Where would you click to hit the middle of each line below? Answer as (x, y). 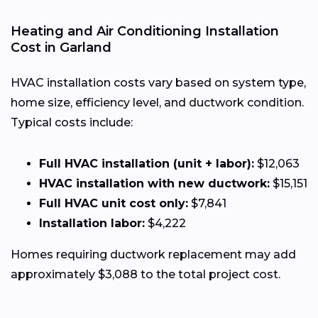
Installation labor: (92, 223)
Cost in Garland (61, 47)
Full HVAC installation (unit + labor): (147, 163)
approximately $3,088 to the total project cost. (146, 274)
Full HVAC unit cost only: (114, 203)
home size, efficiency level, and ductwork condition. (157, 102)
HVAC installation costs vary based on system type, (158, 82)
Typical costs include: (72, 122)
